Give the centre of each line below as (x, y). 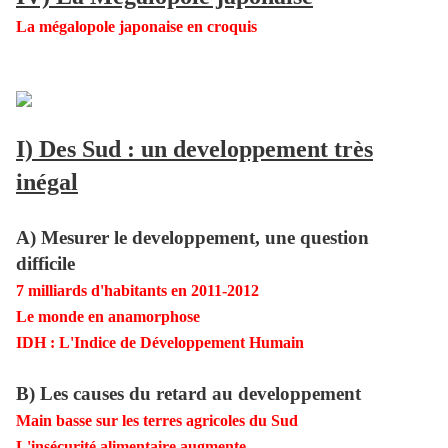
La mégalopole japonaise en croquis (136, 27)
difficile (45, 264)
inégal (47, 182)
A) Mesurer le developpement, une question (192, 238)
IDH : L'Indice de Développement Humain (160, 343)
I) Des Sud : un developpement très (194, 149)
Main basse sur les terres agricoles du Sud (157, 421)
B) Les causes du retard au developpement (188, 394)
